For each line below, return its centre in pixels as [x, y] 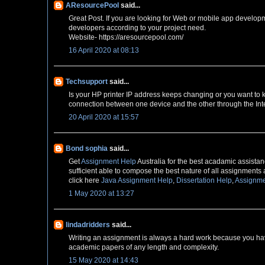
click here [85, 181]
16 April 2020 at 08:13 [104, 51]
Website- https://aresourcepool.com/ [126, 38]
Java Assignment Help [137, 181]
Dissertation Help [204, 181]
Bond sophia [87, 149]
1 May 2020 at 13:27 [101, 194]
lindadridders [88, 225]
